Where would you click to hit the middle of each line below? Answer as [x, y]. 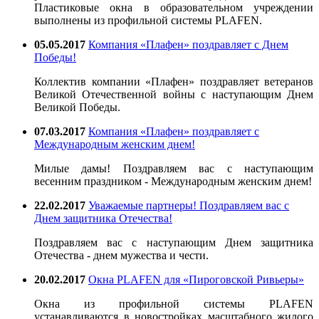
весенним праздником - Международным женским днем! [173, 181]
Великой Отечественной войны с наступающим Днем [174, 94]
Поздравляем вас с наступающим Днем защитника [174, 242]
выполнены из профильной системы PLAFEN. [148, 20]
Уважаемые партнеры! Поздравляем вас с [189, 205]
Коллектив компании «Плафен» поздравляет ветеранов [174, 81]
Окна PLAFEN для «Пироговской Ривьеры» [196, 279]
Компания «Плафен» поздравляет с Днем [188, 44]
